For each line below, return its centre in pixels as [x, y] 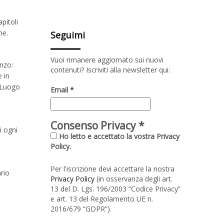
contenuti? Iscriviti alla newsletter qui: [110, 69]
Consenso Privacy [94, 125]
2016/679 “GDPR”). [81, 208]
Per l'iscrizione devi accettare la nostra [112, 168]
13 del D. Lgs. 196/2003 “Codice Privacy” [115, 188]
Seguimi [68, 35]
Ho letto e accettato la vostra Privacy [118, 136]
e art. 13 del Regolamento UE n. [102, 198]
